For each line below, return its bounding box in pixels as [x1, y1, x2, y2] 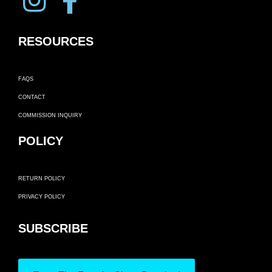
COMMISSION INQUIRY [18, 112, 82, 119]
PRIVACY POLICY [18, 194, 65, 200]
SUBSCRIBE [18, 222, 88, 236]
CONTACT [18, 94, 46, 101]
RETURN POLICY [18, 175, 65, 182]
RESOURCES [18, 35, 93, 49]
